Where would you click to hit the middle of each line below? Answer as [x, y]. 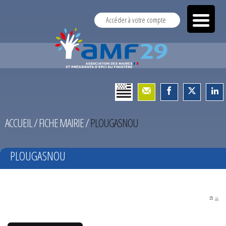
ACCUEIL [19, 123]
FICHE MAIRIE [61, 123]
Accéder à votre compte [136, 20]
